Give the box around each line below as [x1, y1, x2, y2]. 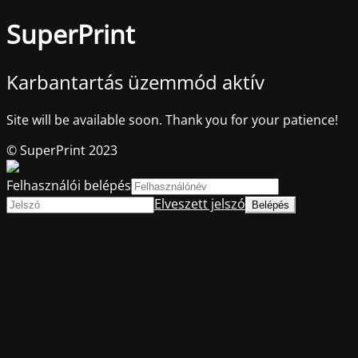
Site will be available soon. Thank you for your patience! [6, 110, 338, 129]
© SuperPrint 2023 [6, 141, 117, 159]
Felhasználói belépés [6, 176, 131, 194]
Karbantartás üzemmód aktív [6, 68, 265, 95]
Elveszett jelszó [154, 194, 245, 213]
